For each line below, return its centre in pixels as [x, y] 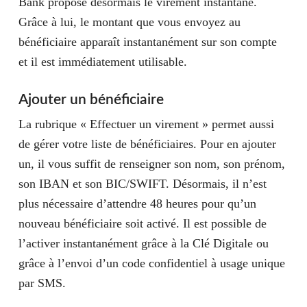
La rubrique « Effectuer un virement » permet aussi [146, 124]
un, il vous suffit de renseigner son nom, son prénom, [151, 164]
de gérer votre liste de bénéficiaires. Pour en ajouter [147, 144]
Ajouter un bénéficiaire [91, 100]
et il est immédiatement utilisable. [104, 62]
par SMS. [42, 283]
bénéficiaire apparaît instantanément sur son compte [147, 42]
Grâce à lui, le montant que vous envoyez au [129, 22]
